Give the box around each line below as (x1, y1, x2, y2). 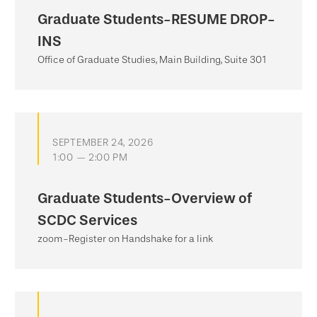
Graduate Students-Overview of (38, 190, 252, 207)
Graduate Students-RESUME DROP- (38, 11, 275, 28)
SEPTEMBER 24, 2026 (52, 137, 154, 149)
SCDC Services (38, 212, 137, 229)
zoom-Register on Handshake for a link (38, 233, 213, 245)
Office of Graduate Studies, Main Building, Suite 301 (38, 54, 267, 66)
